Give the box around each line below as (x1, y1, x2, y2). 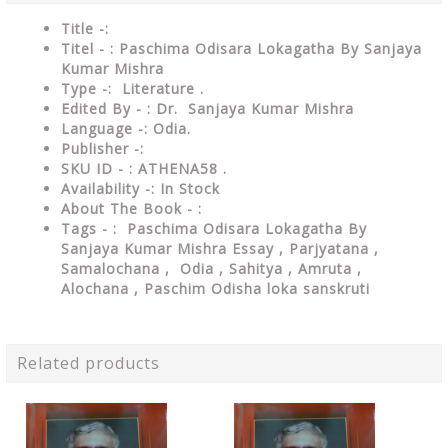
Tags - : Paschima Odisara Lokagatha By (61, 219, 367, 238)
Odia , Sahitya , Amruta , (175, 259, 367, 278)
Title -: (61, 19, 114, 38)
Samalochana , (61, 259, 175, 278)
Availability (61, 179, 145, 198)
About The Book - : (61, 199, 207, 218)
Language (61, 119, 138, 138)
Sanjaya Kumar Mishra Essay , (61, 239, 289, 258)
